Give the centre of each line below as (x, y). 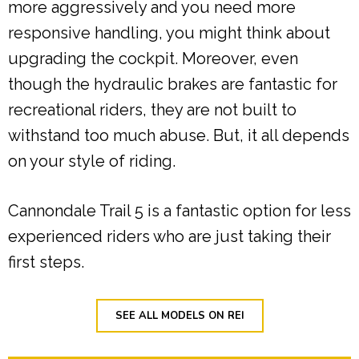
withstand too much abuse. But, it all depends (179, 136)
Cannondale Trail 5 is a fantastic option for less (179, 211)
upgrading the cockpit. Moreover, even (153, 59)
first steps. (46, 262)
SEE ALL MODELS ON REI (179, 316)
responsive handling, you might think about (169, 33)
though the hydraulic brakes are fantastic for (173, 85)
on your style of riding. (92, 161)
